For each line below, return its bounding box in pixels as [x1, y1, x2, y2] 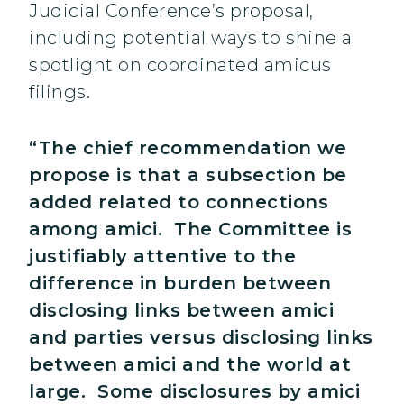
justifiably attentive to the [29, 245, 296, 268]
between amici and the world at [29, 353, 351, 376]
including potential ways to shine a [29, 27, 353, 50]
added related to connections [29, 191, 328, 214]
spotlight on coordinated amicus [29, 54, 332, 77]
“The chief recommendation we [29, 137, 346, 160]
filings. [29, 81, 96, 104]
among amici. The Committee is [29, 218, 352, 241]
